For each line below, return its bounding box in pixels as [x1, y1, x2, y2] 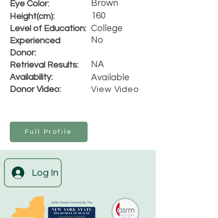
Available [91, 73, 129, 82]
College [91, 23, 123, 33]
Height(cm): [10, 12, 54, 21]
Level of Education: [10, 24, 86, 33]
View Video [91, 85, 139, 94]
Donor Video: [10, 85, 61, 94]
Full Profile [24, 128, 73, 135]
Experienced [10, 36, 60, 45]
